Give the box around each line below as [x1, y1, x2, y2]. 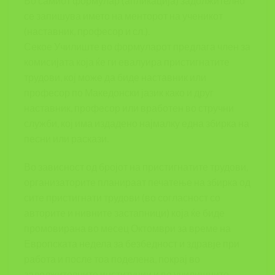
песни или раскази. [24, 133, 109, 145]
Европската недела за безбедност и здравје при [24, 238, 239, 250]
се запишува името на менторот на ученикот [24, 10, 223, 22]
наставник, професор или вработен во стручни [24, 102, 234, 114]
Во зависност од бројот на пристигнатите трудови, [24, 161, 248, 173]
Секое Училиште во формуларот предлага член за [24, 41, 250, 53]
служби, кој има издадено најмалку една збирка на [24, 117, 249, 130]
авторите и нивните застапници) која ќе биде [24, 207, 225, 219]
